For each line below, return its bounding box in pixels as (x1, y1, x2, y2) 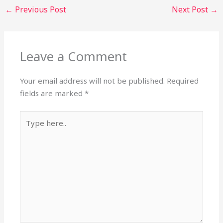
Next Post (171, 3, 210, 15)
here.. (19, 123, 40, 134)
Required (167, 76, 199, 86)
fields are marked (20, 88, 85, 99)
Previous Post (13, 3, 67, 15)
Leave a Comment (20, 48, 127, 66)
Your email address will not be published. (20, 76, 165, 86)
